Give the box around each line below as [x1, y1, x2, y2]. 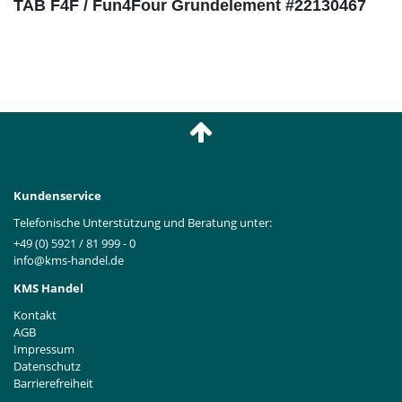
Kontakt [13, 306, 57, 323]
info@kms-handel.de [13, 251, 124, 268]
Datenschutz [13, 357, 81, 374]
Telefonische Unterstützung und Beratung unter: [13, 214, 272, 232]
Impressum [13, 340, 74, 357]
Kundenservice [13, 188, 101, 205]
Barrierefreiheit [13, 374, 93, 391]
